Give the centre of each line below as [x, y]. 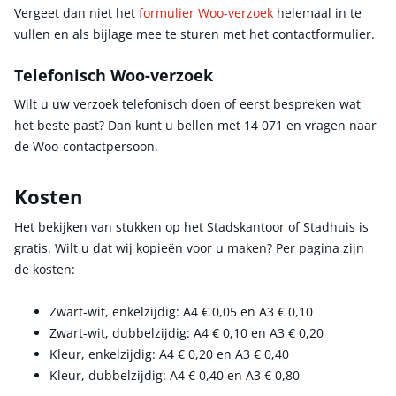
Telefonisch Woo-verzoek [114, 75]
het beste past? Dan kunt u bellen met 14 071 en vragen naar [195, 125]
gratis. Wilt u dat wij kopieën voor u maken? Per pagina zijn [189, 248]
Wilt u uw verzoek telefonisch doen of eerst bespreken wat [187, 103]
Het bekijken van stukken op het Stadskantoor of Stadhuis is [191, 227]
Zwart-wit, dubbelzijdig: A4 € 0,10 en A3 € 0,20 [187, 333]
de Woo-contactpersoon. [86, 146]
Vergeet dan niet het [76, 12]
